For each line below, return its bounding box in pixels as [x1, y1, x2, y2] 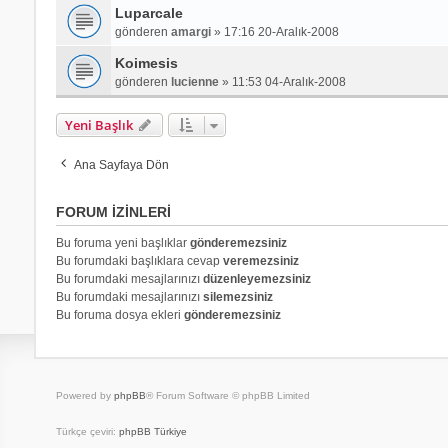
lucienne [170, 74, 219, 89]
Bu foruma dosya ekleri [55, 307, 184, 322]
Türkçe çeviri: [55, 425, 119, 437]
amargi [170, 24, 211, 39]
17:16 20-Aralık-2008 [223, 24, 339, 39]
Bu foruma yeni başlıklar [55, 235, 190, 250]
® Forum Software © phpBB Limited [145, 389, 310, 401]
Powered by [55, 389, 114, 401]
